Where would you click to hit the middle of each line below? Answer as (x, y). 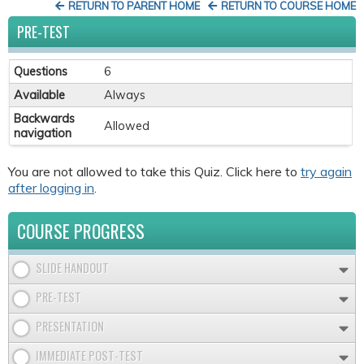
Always (125, 95)
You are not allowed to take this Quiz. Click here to (154, 171)
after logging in (51, 187)
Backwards (44, 119)
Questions (41, 72)
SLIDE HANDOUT (72, 267)
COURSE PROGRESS (81, 230)
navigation (43, 134)
